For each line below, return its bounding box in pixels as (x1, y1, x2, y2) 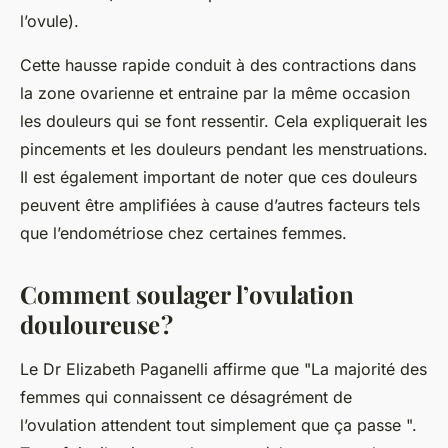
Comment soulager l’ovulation (20, 277, 354, 310)
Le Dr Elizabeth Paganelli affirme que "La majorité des (20, 358, 427, 379)
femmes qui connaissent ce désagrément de (20, 386, 352, 407)
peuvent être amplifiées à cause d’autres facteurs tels (20, 194, 420, 215)
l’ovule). (20, 10, 79, 31)
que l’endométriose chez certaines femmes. (20, 222, 352, 243)
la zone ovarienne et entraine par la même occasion (20, 82, 410, 103)
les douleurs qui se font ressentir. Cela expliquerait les (20, 110, 427, 131)
